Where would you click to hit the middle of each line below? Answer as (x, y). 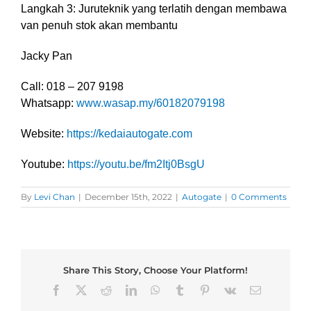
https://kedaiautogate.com (129, 133)
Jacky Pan (47, 56)
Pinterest (228, 290)
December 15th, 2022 (128, 196)
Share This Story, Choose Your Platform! (155, 270)
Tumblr (200, 290)
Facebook (82, 290)
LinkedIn (156, 290)
